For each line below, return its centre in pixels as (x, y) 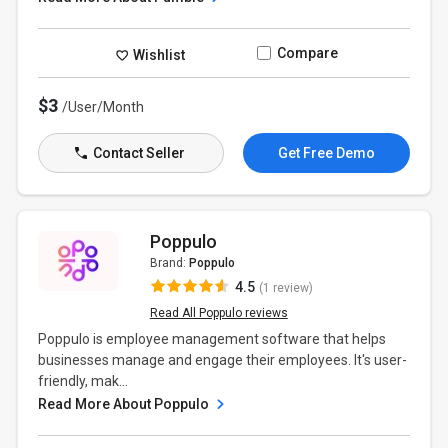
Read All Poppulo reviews (218, 313)
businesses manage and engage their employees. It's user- (223, 360)
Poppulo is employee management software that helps (212, 339)
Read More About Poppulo (125, 404)
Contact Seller (137, 153)
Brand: (169, 263)
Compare (307, 53)
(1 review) (285, 288)
